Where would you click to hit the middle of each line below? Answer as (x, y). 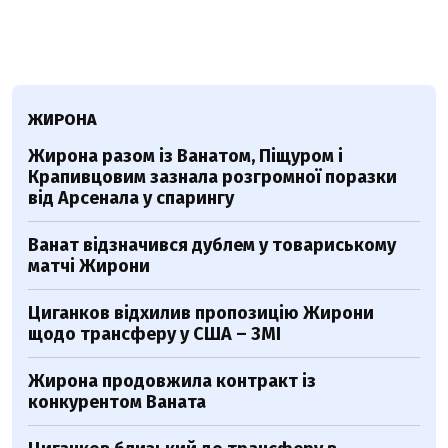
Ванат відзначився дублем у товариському (212, 245)
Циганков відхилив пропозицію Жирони (201, 313)
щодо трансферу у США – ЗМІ (154, 334)
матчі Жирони (89, 266)
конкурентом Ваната (117, 402)
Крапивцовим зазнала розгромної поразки (212, 177)
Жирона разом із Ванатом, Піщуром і (185, 156)
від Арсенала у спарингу (131, 198)
